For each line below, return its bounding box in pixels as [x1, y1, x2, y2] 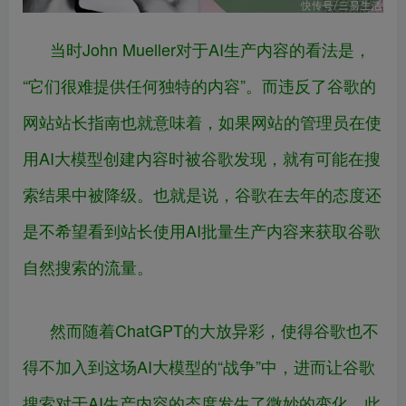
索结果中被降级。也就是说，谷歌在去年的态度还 [23, 182, 382, 207]
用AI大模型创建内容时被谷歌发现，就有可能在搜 [23, 146, 381, 170]
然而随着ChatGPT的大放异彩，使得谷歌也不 [50, 318, 379, 343]
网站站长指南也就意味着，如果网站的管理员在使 [23, 110, 382, 134]
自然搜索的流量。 [23, 255, 153, 279]
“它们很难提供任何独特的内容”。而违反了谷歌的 [23, 73, 376, 98]
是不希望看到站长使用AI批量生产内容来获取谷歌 [23, 218, 381, 243]
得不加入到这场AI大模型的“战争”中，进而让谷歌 [23, 354, 375, 379]
